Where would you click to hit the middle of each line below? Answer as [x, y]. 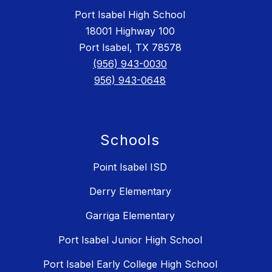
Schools [130, 140]
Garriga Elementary [130, 216]
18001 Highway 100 [130, 31]
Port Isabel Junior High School [130, 240]
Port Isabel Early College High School [130, 264]
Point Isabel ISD [130, 167]
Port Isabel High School [130, 15]
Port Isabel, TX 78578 [130, 48]
